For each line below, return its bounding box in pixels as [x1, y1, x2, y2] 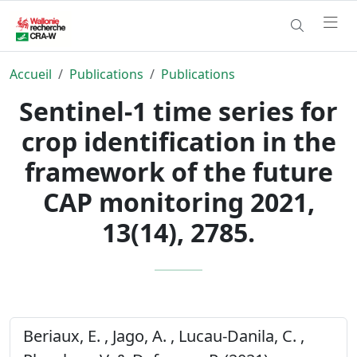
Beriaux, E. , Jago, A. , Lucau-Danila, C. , [23, 324, 304, 347]
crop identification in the [21, 124, 336, 159]
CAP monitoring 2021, [42, 184, 315, 219]
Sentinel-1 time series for [19, 93, 338, 128]
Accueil [10, 65, 52, 83]
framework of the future [24, 154, 333, 189]
